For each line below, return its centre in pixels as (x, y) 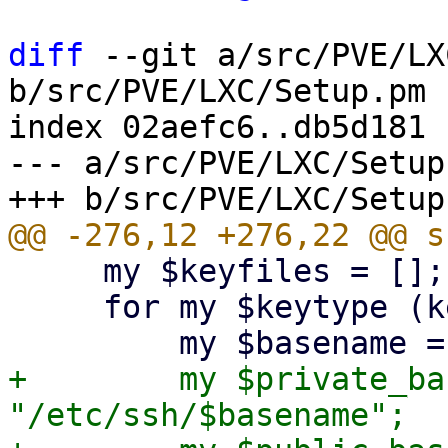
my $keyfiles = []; (55, 271)
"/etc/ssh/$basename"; (207, 415)
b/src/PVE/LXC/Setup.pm (217, 91)
